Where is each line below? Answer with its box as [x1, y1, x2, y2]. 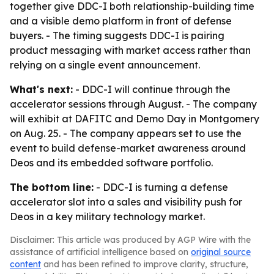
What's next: [10, 83, 73, 95]
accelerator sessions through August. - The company [10, 98, 257, 110]
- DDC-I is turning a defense [94, 181, 228, 193]
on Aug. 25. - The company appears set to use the [10, 127, 242, 139]
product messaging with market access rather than [10, 44, 251, 56]
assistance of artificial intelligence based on [10, 246, 191, 257]
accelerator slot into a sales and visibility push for [10, 196, 242, 208]
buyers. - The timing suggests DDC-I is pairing [10, 29, 224, 42]
